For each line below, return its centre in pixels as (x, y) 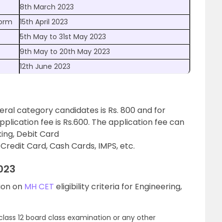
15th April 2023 (44, 22)
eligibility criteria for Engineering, (118, 187)
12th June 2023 (45, 66)
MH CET (39, 187)
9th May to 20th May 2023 (65, 52)
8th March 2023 (47, 7)
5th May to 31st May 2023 (63, 37)
